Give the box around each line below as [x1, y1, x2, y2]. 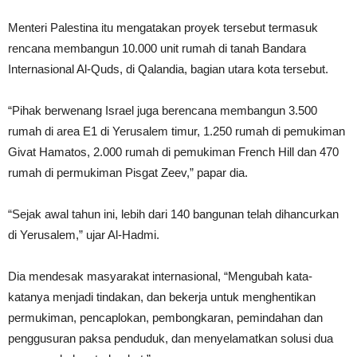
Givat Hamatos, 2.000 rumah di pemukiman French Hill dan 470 [8, 145, 339, 159]
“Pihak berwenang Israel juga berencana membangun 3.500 [8, 104, 317, 117]
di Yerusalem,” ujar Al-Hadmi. [8, 228, 159, 241]
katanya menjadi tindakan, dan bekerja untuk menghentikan [8, 290, 316, 304]
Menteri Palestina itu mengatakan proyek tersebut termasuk [8, 21, 318, 34]
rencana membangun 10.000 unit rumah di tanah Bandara [8, 41, 306, 55]
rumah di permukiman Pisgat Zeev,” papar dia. [8, 166, 248, 179]
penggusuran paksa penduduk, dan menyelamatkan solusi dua [8, 331, 333, 345]
